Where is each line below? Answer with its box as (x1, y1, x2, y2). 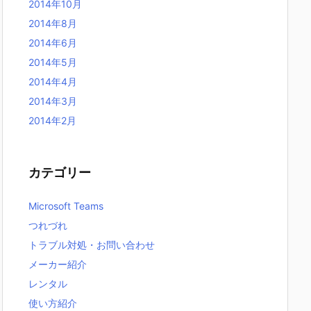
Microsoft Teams (28, 200, 103, 212)
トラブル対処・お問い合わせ (28, 239, 155, 251)
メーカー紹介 (28, 258, 87, 270)
